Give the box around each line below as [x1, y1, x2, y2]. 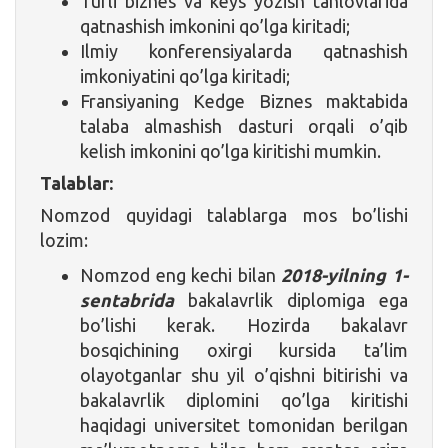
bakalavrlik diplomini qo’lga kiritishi [80, 389, 408, 410]
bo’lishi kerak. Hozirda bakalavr [80, 314, 408, 335]
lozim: [40, 229, 88, 250]
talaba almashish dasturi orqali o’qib [80, 115, 408, 136]
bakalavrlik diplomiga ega [174, 289, 408, 310]
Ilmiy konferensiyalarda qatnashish [80, 40, 408, 61]
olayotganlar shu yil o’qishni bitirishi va [80, 364, 408, 385]
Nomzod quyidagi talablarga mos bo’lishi [40, 204, 408, 225]
